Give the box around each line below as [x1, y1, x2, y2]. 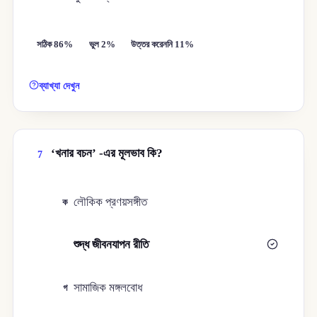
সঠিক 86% [37, 39, 74, 50]
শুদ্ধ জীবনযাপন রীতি [74, 238, 149, 252]
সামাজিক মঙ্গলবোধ [74, 280, 143, 294]
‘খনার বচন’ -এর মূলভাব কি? [50, 146, 163, 160]
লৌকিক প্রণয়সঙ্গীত [74, 195, 148, 209]
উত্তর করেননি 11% [131, 39, 195, 50]
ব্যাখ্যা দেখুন [39, 79, 80, 91]
